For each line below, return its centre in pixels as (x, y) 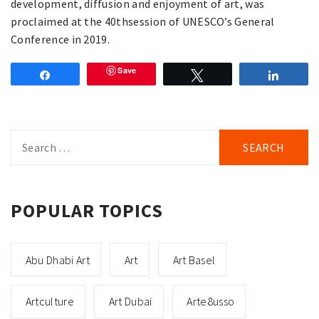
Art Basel (194, 260)
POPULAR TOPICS (87, 211)
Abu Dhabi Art (57, 260)
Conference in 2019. (61, 40)
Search (28, 138)
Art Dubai (130, 302)
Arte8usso (211, 302)
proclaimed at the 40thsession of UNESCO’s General (143, 22)
